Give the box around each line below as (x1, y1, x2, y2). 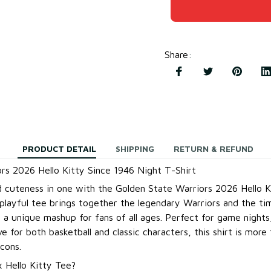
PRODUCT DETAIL (22, 143, 96, 154)
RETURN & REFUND (174, 143, 253, 154)
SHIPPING (116, 143, 154, 154)
